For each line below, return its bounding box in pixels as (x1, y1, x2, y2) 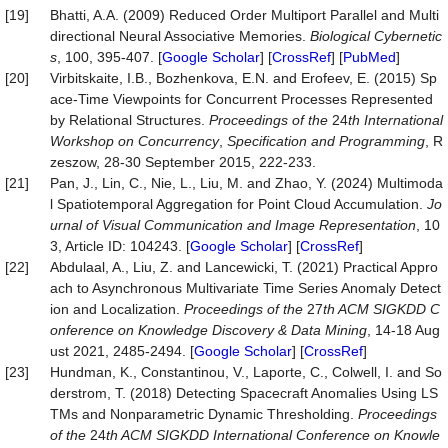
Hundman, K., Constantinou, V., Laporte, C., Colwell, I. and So (50, 364, 442, 380)
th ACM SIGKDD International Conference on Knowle (106, 427, 440, 443)
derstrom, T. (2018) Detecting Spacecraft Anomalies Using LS (50, 385, 438, 401)
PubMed (343, 49, 396, 65)
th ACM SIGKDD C (323, 301, 440, 317)
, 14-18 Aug (367, 322, 440, 338)
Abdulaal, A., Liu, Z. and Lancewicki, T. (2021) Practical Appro (50, 259, 438, 275)
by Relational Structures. (50, 112, 209, 128)
